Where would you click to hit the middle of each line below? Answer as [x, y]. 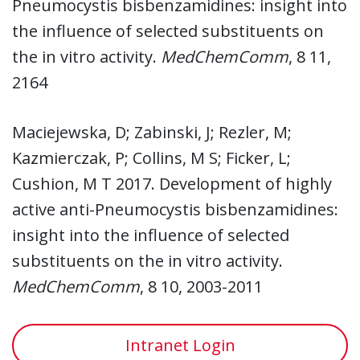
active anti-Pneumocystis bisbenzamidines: [175, 209]
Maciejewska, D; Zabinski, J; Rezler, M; [152, 132]
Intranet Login [180, 345]
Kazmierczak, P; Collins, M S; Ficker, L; [151, 157]
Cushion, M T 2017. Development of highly [172, 183]
